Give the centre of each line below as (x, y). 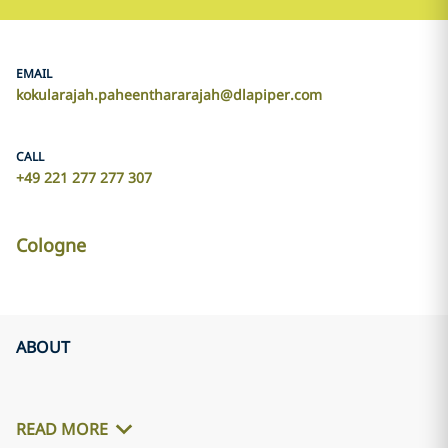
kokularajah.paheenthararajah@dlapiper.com (169, 94)
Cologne (51, 245)
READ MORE (62, 429)
